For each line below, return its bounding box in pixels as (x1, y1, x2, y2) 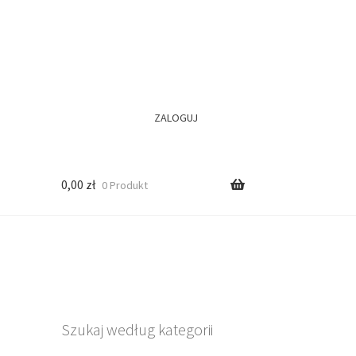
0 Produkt (101, 178, 148, 193)
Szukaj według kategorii (60, 319, 213, 339)
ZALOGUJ (154, 110, 199, 125)
